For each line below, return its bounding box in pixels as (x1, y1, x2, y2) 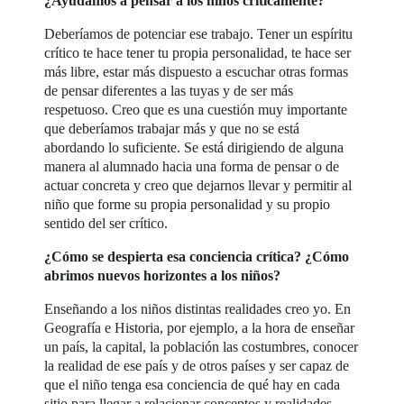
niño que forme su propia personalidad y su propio (44, 196, 331, 212)
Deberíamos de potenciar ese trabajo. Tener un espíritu (44, 25, 353, 41)
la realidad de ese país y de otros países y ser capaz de (44, 357, 350, 373)
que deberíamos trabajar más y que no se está (44, 120, 300, 136)
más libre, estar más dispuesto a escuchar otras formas (44, 63, 349, 79)
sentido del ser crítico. (44, 215, 169, 231)
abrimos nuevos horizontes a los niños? (44, 267, 281, 283)
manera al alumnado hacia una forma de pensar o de (44, 158, 340, 174)
